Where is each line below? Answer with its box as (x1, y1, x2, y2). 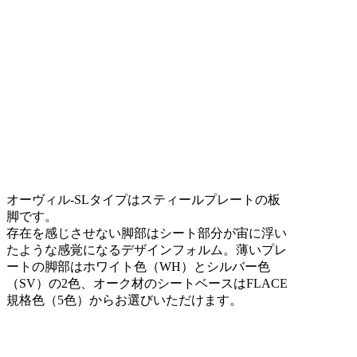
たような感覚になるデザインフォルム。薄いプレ (6, 243, 287, 257)
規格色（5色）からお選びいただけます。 (6, 293, 242, 308)
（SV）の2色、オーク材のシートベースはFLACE (6, 277, 288, 291)
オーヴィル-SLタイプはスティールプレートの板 (6, 193, 280, 207)
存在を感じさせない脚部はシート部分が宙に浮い (6, 226, 287, 241)
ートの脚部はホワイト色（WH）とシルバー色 (6, 260, 270, 274)
